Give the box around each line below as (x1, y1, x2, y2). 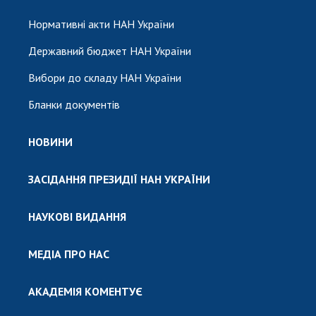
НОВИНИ (28, 134, 73, 149)
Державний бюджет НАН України (28, 43, 191, 58)
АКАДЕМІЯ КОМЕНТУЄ (28, 284, 142, 298)
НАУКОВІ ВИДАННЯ (28, 209, 126, 224)
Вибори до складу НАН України (28, 70, 181, 85)
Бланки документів (28, 97, 120, 111)
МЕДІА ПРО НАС (28, 246, 109, 261)
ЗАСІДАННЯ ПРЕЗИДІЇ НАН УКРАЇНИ (28, 171, 210, 186)
